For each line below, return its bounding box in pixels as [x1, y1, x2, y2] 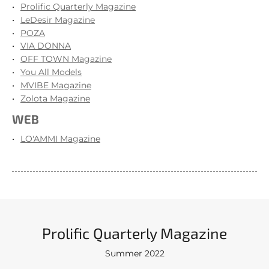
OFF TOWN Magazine [20, 53, 112, 65]
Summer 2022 [104, 248, 165, 259]
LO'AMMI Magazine [20, 133, 100, 144]
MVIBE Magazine [20, 79, 91, 91]
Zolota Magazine [20, 92, 90, 104]
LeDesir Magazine [20, 14, 95, 25]
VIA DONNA [20, 40, 71, 52]
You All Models [20, 66, 82, 77]
